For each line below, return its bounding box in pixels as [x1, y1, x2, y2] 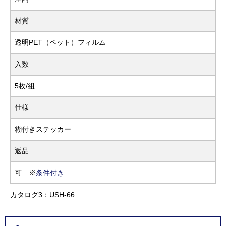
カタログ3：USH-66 [10, 190, 75, 199]
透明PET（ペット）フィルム [15, 38, 106, 46]
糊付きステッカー [15, 125, 71, 133]
